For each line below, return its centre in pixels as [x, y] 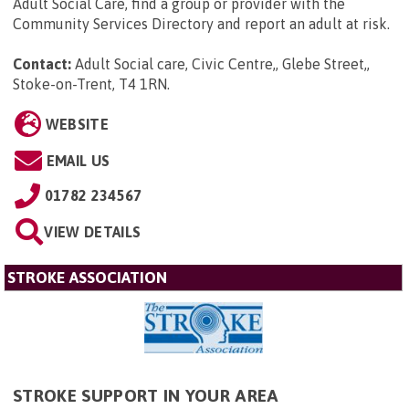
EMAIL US [78, 161]
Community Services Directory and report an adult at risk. [203, 24]
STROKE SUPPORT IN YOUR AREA [146, 396]
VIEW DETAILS [93, 232]
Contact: [42, 64]
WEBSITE [77, 125]
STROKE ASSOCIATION [87, 278]
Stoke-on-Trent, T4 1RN [90, 84]
